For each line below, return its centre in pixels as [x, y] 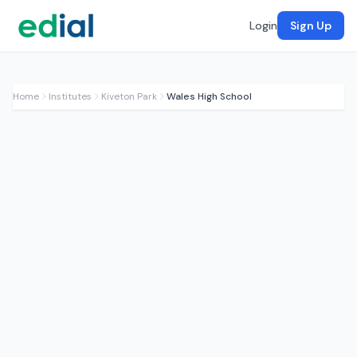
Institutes [70, 96]
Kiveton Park [129, 96]
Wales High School [209, 96]
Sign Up [311, 25]
